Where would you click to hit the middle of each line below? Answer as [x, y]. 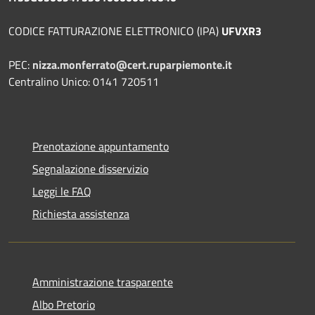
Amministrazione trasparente [103, 282]
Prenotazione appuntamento [101, 146]
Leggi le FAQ [62, 191]
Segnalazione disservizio [90, 168]
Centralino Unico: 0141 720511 [85, 81]
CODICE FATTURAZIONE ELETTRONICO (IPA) [115, 31]
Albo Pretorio [64, 304]
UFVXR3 [242, 31]
